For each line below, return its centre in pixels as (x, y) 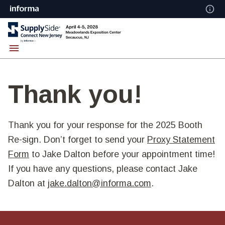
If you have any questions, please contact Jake (103, 169)
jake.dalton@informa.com (99, 183)
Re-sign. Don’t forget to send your (78, 140)
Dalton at (28, 183)
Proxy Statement (181, 140)
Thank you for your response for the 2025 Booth (105, 125)
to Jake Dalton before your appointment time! (122, 154)
